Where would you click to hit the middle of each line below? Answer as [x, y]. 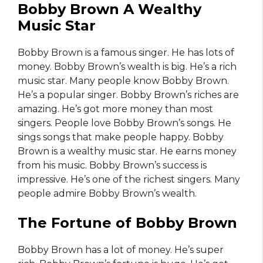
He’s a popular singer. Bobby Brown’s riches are [128, 95]
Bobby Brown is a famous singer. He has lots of [126, 53]
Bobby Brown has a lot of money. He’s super [121, 250]
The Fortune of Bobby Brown [127, 223]
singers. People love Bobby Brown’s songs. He [124, 123]
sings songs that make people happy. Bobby [121, 137]
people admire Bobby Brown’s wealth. [107, 194]
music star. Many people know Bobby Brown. [123, 81]
